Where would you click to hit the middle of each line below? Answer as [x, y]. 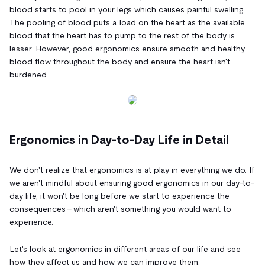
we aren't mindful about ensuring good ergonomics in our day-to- [132, 182]
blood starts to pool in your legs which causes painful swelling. [127, 9]
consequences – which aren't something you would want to [120, 209]
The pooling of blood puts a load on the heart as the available [127, 22]
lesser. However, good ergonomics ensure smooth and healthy [127, 48]
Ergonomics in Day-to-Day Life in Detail [119, 139]
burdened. [29, 74]
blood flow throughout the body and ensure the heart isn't [120, 61]
